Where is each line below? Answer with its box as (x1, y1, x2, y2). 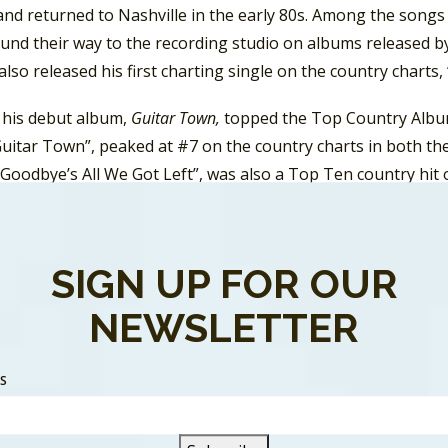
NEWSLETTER (89, 303, 359, 351)
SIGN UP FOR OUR (50, 259, 398, 307)
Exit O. (157, 209, 206, 232)
